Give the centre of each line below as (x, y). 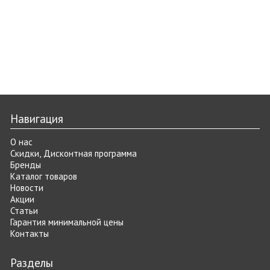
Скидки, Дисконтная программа (73, 153)
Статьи (24, 210)
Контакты (29, 233)
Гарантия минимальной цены (67, 222)
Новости (27, 187)
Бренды (25, 165)
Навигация (36, 118)
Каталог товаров (43, 176)
